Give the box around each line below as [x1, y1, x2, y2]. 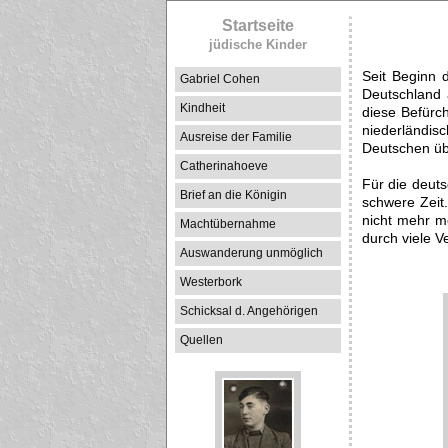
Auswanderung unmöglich [180, 246, 323, 260]
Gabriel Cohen [180, 72, 260, 86]
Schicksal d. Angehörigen [180, 304, 318, 318]
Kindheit [180, 101, 225, 115]
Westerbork [180, 275, 242, 289]
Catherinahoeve [180, 159, 268, 173]
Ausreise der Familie [180, 130, 292, 144]
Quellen [180, 333, 223, 347]
